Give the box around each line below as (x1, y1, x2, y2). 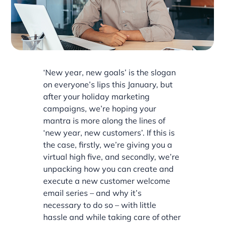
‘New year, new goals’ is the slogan (43, 67, 176, 77)
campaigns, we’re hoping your (43, 103, 157, 114)
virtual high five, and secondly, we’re (43, 151, 180, 162)
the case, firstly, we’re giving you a (43, 139, 173, 150)
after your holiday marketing (43, 91, 150, 101)
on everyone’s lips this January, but (43, 79, 173, 89)
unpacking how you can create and (43, 163, 174, 174)
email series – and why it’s (43, 187, 142, 198)
